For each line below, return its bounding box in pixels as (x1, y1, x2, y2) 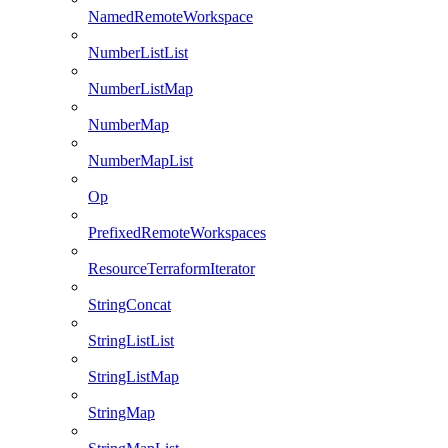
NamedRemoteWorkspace (88, 8, 253, 25)
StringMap (88, 404, 155, 421)
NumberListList (88, 44, 188, 61)
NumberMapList (88, 152, 193, 169)
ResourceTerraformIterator (88, 260, 255, 277)
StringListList (88, 332, 174, 349)
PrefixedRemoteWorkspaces (88, 224, 266, 241)
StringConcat (88, 296, 171, 313)
